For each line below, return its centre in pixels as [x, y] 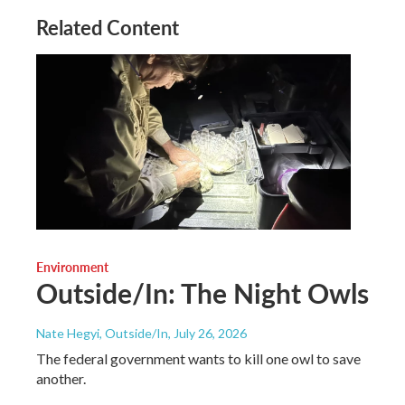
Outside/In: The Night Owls [202, 293]
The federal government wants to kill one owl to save [198, 359]
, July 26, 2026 [207, 334]
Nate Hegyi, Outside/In [102, 334]
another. [61, 379]
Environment [72, 267]
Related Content [108, 28]
